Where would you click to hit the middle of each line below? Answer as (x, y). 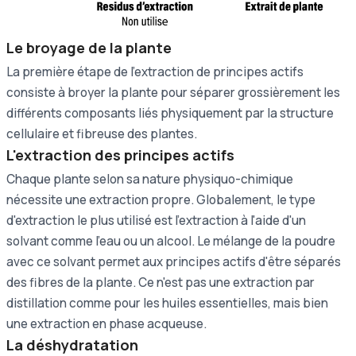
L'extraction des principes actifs (120, 155)
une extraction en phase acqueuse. (106, 323)
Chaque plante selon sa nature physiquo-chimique (150, 179)
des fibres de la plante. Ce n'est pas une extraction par (161, 282)
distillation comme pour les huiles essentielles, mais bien (167, 303)
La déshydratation (72, 344)
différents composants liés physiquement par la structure (170, 113)
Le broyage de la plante (89, 47)
